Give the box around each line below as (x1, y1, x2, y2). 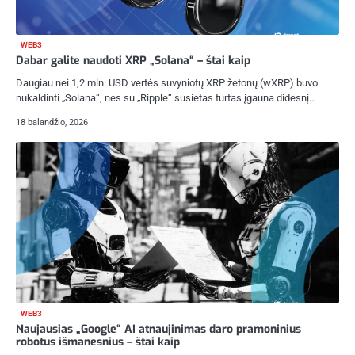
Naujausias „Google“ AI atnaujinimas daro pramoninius (16, 321, 301, 337)
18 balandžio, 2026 (16, 116, 88, 128)
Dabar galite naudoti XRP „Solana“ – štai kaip (16, 52, 250, 68)
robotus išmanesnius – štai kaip (16, 334, 180, 349)
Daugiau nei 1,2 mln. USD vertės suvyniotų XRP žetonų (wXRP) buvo (16, 76, 318, 89)
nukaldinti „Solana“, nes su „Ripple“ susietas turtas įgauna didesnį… (16, 91, 316, 104)
